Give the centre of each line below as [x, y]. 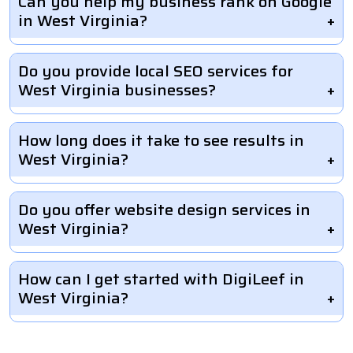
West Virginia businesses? [117, 90]
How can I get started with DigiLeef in [161, 279]
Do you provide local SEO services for [156, 71]
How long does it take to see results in [161, 140]
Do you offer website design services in [164, 210]
